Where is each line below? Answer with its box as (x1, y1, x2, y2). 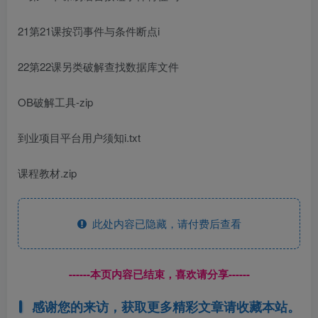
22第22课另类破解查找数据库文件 (18, 58, 179, 74)
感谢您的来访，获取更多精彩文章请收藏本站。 (31, 297, 300, 316)
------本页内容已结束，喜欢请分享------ (68, 265, 250, 282)
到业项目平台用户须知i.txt (18, 129, 141, 145)
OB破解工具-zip (18, 94, 93, 109)
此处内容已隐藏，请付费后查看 (86, 215, 241, 231)
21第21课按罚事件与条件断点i (18, 23, 160, 38)
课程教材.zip (18, 165, 77, 180)
